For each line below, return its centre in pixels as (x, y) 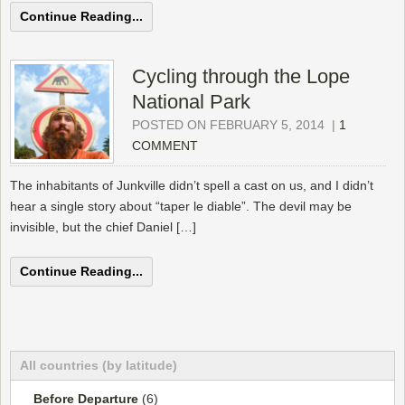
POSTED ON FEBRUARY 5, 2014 (228, 125)
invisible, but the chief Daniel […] (103, 227)
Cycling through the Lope (241, 77)
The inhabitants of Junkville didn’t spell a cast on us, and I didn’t (192, 186)
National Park (191, 102)
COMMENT (165, 146)
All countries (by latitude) (99, 366)
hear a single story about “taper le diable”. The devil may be (181, 207)
